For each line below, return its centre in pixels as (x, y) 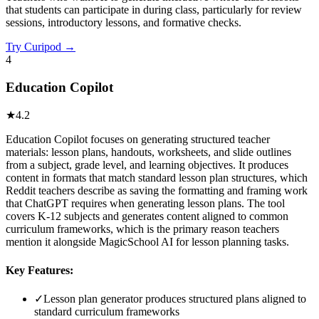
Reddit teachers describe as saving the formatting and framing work (157, 191)
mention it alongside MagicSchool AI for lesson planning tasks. (147, 242)
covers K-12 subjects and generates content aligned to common (147, 216)
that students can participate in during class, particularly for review (154, 9)
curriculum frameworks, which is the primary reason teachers (142, 229)
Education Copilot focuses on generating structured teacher (138, 140)
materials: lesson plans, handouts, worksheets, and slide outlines (148, 152)
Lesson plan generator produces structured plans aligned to (175, 298)
